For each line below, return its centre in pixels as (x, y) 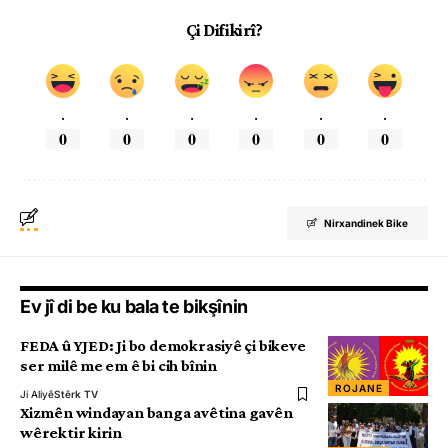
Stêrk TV (76, 394)
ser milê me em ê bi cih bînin (118, 366)
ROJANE (359, 388)
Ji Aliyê (37, 394)
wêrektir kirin (71, 433)
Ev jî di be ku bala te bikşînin (134, 307)
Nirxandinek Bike (366, 223)
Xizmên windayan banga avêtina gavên (156, 413)
